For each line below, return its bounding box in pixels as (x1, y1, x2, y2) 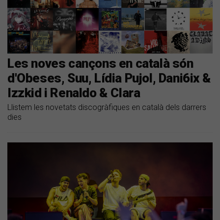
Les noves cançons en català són (7, 55, 193, 71)
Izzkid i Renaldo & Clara (7, 85, 140, 100)
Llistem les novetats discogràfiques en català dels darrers (7, 102, 206, 112)
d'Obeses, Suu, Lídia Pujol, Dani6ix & (7, 70, 211, 85)
